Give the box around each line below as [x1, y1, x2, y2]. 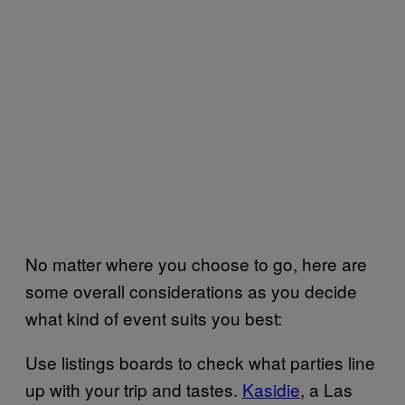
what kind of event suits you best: [25, 306, 282, 331]
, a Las [300, 377, 353, 402]
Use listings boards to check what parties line [25, 350, 375, 375]
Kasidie [242, 377, 300, 402]
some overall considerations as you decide [25, 278, 357, 304]
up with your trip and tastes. [25, 377, 242, 402]
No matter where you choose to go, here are [25, 251, 367, 277]
